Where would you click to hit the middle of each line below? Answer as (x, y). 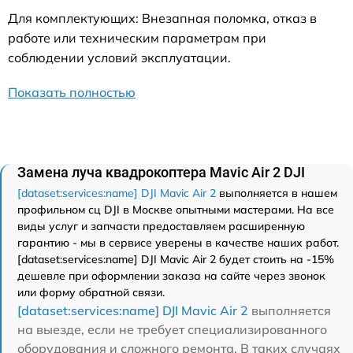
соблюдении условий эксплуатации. (119, 57)
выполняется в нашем (277, 193)
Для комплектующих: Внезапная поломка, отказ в (162, 18)
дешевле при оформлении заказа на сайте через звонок (171, 275)
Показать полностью (72, 92)
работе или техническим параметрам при (137, 37)
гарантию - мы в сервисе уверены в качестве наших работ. (178, 242)
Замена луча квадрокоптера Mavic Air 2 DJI (161, 172)
